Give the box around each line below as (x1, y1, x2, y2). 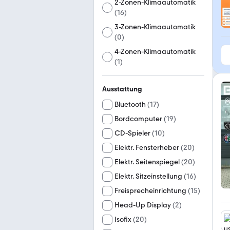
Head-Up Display (114, 201, 171, 209)
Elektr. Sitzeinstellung (114, 172, 182, 181)
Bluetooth (114, 100, 146, 109)
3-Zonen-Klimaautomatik (114, 23, 196, 31)
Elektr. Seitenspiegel (114, 158, 180, 166)
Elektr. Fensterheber (114, 143, 179, 152)
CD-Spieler (114, 129, 150, 138)
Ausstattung (102, 85, 142, 93)
